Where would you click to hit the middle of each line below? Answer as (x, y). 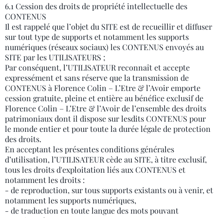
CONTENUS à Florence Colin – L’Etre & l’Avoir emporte (103, 88)
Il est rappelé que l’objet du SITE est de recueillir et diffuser (109, 27)
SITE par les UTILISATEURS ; (55, 57)
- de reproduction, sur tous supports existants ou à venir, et (109, 190)
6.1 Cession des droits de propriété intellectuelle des (96, 6)
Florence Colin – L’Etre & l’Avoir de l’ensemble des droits (106, 108)
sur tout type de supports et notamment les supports (97, 37)
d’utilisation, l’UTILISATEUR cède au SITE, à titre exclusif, (106, 159)
